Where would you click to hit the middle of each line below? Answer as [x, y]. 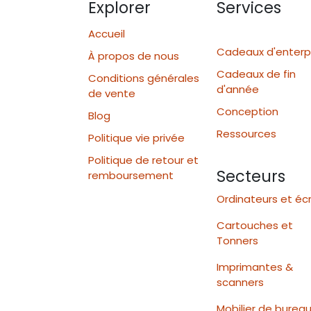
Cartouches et [255, 226]
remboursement [131, 176]
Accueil [107, 34]
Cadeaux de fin [256, 74]
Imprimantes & [255, 267]
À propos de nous [134, 56]
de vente [112, 94]
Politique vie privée [136, 138]
